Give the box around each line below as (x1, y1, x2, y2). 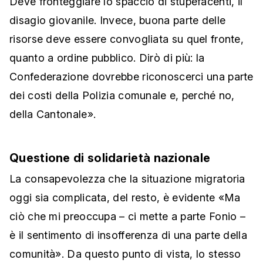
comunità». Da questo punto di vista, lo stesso (9, 248, 241, 261)
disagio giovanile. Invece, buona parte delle (9, 14, 226, 27)
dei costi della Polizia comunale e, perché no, (9, 89, 235, 102)
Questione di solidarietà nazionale (9, 151, 211, 166)
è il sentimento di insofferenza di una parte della (9, 229, 247, 242)
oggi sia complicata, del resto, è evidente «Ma (9, 191, 241, 204)
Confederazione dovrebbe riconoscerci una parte (9, 70, 254, 83)
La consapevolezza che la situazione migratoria (9, 173, 245, 186)
